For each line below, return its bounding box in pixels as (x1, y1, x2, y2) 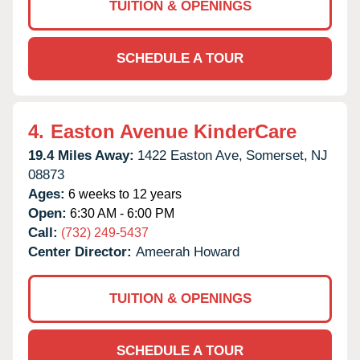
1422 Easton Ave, (137, 147, 243, 163)
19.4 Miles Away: (28, 147, 134, 163)
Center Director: (28, 243, 136, 260)
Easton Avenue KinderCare (51, 120, 297, 142)
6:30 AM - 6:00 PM (67, 206, 174, 220)
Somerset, (246, 147, 308, 163)
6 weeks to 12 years (65, 186, 182, 201)
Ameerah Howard (136, 243, 239, 260)
